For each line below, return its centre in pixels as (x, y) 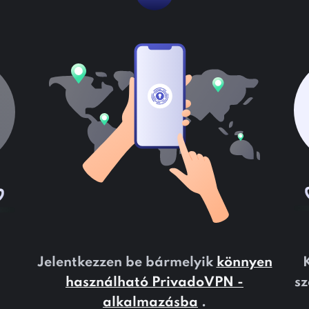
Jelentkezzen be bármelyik (127, 262)
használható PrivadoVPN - (154, 282)
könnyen (244, 262)
